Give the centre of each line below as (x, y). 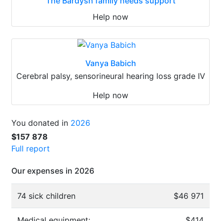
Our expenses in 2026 (53, 170)
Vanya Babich (110, 63)
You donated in (41, 123)
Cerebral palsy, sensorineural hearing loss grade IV (110, 76)
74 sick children (46, 196)
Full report (31, 148)
